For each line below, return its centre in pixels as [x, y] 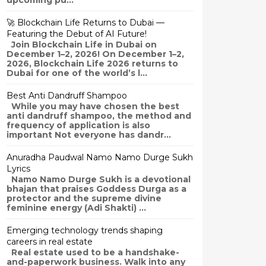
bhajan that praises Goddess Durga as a [96, 189]
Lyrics [18, 169]
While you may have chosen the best [93, 106]
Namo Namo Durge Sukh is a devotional [99, 179]
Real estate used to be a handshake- [93, 252]
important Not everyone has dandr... [89, 135]
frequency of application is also [78, 125]
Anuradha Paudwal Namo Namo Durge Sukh [100, 157]
